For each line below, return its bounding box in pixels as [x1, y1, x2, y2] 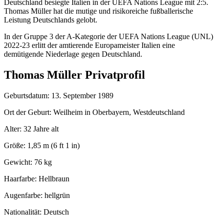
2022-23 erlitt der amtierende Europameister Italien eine [4, 41, 175, 49]
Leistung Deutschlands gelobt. [4, 15, 97, 24]
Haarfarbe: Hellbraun [4, 174, 69, 183]
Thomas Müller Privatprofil [4, 68, 145, 81]
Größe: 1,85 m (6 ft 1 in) [4, 141, 80, 150]
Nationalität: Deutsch [4, 207, 69, 216]
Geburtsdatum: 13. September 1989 [4, 91, 113, 100]
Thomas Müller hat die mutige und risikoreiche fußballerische [4, 6, 193, 15]
